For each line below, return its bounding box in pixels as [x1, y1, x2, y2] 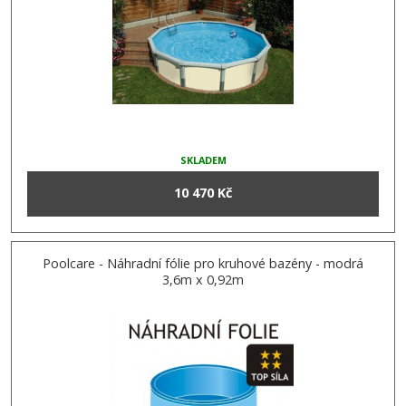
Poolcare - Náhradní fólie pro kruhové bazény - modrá [43, 255, 363, 273]
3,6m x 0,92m [162, 271, 244, 289]
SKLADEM [179, 153, 227, 168]
